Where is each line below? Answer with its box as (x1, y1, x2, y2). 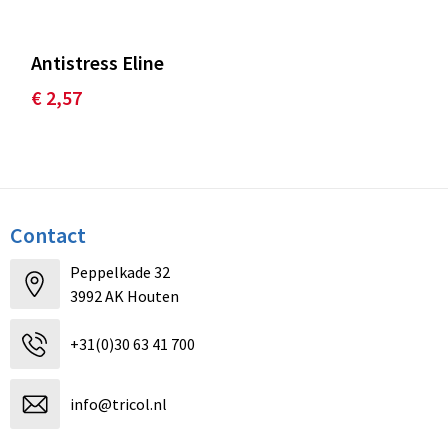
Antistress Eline (30, 50, 164, 76)
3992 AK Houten (69, 286, 179, 307)
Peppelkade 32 (69, 262, 170, 283)
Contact (9, 221, 86, 250)
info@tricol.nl (69, 394, 167, 415)
